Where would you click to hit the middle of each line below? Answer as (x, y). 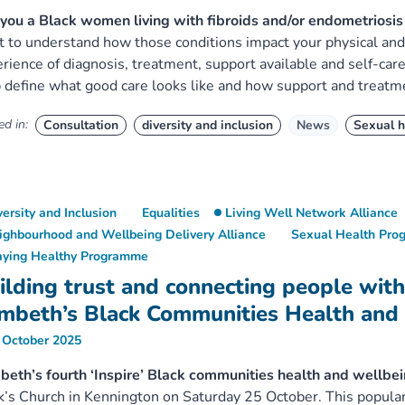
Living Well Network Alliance (311, 213)
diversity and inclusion (207, 125)
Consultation (80, 125)
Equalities (170, 213)
